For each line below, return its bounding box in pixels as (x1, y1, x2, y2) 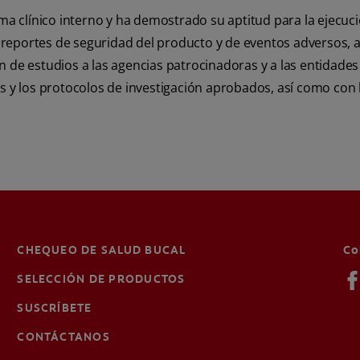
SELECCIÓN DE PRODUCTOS (17, 272, 186, 286)
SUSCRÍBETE (17, 301, 92, 315)
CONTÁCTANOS (17, 329, 110, 344)
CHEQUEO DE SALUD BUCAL (17, 243, 186, 257)
